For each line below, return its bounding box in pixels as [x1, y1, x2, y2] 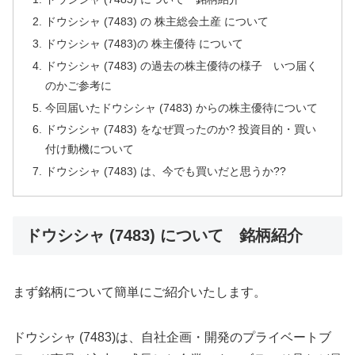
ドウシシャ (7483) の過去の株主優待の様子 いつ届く [45, 59, 319, 72]
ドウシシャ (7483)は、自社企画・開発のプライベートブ [13, 330, 331, 344]
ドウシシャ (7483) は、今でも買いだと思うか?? [45, 165, 287, 178]
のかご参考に [45, 78, 113, 92]
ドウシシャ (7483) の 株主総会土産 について [45, 14, 269, 28]
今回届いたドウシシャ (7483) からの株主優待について [45, 101, 319, 114]
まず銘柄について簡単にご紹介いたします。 [13, 284, 266, 299]
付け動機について [45, 143, 135, 156]
